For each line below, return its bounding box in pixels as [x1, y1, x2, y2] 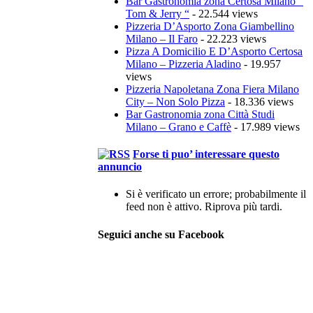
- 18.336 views [225, 95, 293, 108]
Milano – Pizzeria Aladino [126, 57, 241, 70]
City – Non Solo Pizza [126, 95, 225, 108]
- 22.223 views [198, 32, 266, 45]
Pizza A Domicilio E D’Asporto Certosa [126, 45, 303, 57]
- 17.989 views [231, 120, 300, 133]
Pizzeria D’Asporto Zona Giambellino [126, 20, 294, 32]
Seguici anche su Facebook [98, 228, 224, 240]
